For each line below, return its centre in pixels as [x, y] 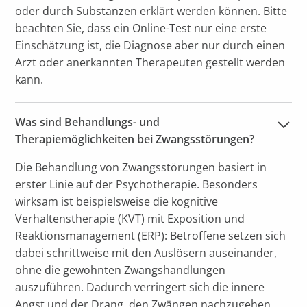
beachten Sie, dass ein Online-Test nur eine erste [141, 28]
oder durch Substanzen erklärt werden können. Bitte [151, 11]
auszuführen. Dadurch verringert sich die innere [140, 287]
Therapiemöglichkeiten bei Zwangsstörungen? [135, 139]
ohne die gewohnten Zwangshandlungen [121, 270]
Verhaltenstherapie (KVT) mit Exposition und [130, 219]
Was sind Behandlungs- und [88, 122]
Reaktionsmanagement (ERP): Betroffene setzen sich [151, 236]
